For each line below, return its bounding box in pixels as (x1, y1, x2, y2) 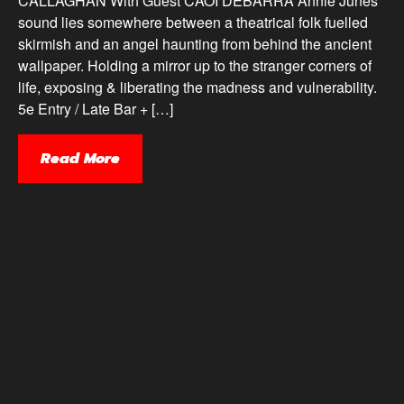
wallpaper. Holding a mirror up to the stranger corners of (18, 54, 372, 76)
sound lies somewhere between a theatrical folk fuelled (18, 11, 368, 32)
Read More (41, 147, 120, 170)
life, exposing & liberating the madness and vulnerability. (18, 76, 377, 97)
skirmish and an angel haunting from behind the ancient (18, 32, 372, 54)
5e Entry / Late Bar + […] (18, 97, 173, 119)
